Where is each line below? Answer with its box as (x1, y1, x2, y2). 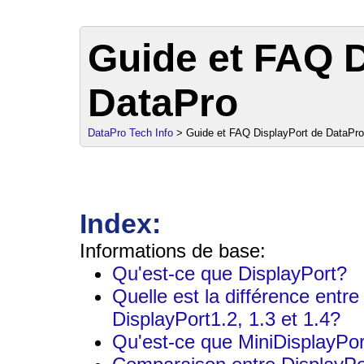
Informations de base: (80, 239, 266, 262)
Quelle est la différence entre (112, 284, 359, 307)
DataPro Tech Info (88, 126, 173, 139)
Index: (80, 208, 161, 239)
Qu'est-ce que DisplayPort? (112, 262, 347, 284)
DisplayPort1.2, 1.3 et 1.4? (112, 307, 340, 330)
